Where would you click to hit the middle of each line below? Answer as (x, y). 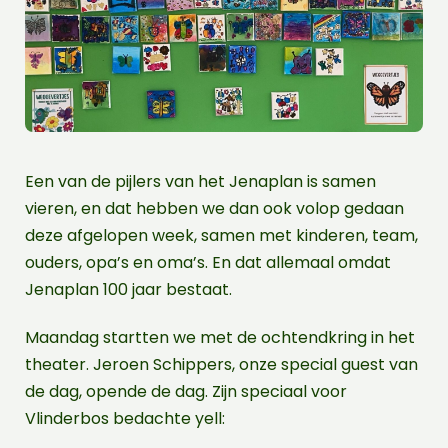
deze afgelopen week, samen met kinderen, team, (221, 235)
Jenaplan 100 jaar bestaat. (128, 289)
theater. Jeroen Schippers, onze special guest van (221, 364)
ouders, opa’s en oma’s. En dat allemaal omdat (208, 262)
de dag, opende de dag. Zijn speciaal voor (186, 391)
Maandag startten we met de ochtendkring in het (220, 337)
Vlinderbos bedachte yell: (125, 418)
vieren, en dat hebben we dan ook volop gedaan (214, 208)
